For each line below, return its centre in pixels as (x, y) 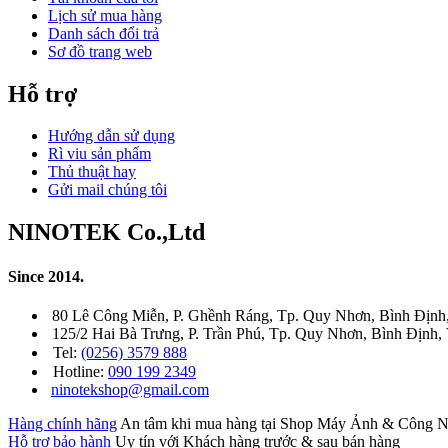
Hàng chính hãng (62, 423)
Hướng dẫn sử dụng (111, 136)
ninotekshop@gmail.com (130, 389)
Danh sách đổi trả (103, 33)
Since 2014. (46, 276)
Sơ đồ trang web (100, 51)
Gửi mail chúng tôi (107, 190)
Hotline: (80, 371)
